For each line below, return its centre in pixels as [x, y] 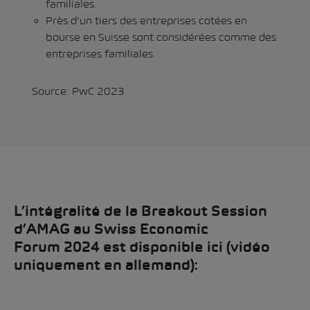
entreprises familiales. [101, 54]
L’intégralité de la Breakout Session [140, 212]
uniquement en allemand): [106, 266]
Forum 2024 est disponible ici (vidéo [142, 248]
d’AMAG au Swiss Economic [111, 230]
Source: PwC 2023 [78, 91]
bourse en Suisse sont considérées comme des [161, 37]
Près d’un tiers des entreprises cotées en [146, 20]
